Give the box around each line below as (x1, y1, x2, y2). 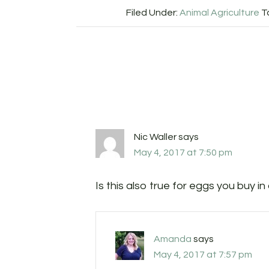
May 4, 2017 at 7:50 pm (134, 148, 232, 158)
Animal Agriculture (179, 8, 259, 18)
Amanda (154, 234, 192, 244)
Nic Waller (134, 132, 177, 142)
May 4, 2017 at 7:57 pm (154, 250, 252, 260)
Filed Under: (125, 8, 180, 18)
